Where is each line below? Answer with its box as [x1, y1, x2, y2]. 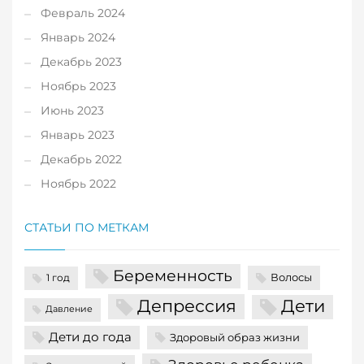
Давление [45, 304, 93, 315]
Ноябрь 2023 [41, 79, 116, 94]
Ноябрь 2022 [41, 176, 116, 192]
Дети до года [49, 329, 132, 344]
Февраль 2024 [41, 6, 125, 21]
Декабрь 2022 [41, 152, 122, 167]
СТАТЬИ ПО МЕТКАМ [24, 220, 149, 236]
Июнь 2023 [41, 103, 104, 119]
